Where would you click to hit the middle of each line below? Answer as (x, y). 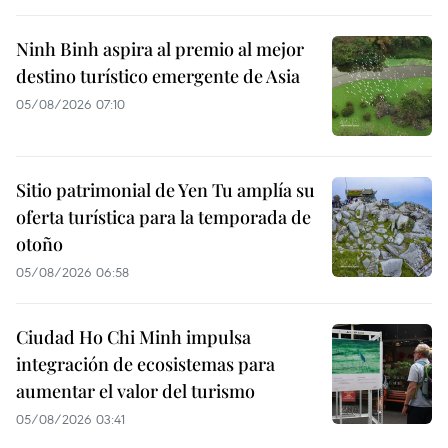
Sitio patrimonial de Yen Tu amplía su (165, 190)
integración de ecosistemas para (145, 364)
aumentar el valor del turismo (135, 391)
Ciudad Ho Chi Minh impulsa (133, 337)
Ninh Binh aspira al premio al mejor (160, 49)
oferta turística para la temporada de (163, 217)
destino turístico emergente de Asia (158, 76)
